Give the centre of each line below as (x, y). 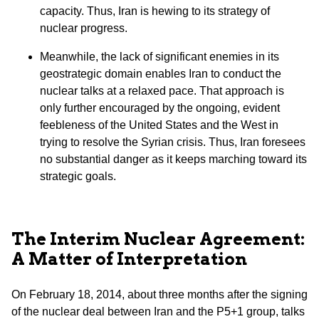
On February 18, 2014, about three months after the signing (159, 295)
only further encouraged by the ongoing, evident (160, 108)
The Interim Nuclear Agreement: (158, 239)
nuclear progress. (84, 28)
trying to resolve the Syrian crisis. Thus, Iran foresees (173, 142)
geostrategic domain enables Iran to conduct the (161, 74)
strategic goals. (78, 177)
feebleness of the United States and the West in (159, 125)
